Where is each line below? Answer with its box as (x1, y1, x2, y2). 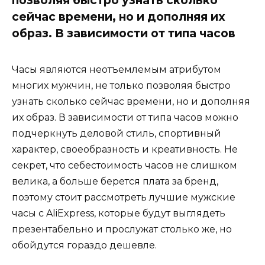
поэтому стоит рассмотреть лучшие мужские (12, 192, 235, 203)
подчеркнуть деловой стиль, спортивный (12, 128, 221, 140)
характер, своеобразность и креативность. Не (12, 144, 238, 156)
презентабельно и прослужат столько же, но (12, 224, 232, 235)
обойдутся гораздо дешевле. (12, 240, 157, 251)
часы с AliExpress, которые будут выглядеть (12, 208, 225, 219)
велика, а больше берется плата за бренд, (12, 176, 218, 188)
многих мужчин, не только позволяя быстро (12, 80, 231, 92)
